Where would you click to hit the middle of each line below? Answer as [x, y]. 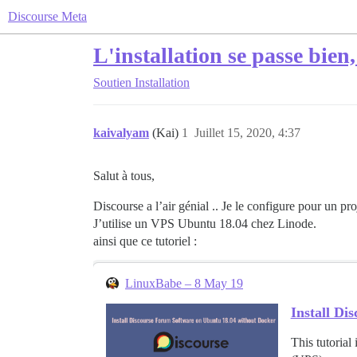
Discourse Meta [47, 16]
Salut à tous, [124, 176]
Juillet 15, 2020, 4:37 [247, 133]
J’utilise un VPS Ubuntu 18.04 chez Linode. [205, 224]
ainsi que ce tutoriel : [145, 241]
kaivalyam [121, 133]
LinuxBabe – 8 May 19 [184, 283]
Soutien [112, 82]
